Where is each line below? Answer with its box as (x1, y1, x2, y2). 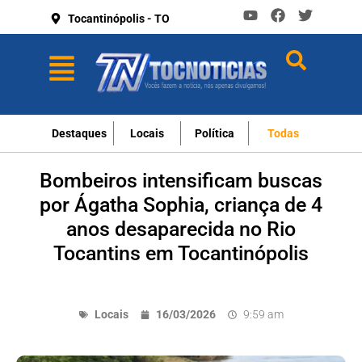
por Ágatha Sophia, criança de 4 (40, 193, 322, 217)
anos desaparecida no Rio (66, 217, 296, 241)
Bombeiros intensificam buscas (40, 169, 322, 192)
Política (195, 127, 234, 140)
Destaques (52, 127, 107, 140)
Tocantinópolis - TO (68, 11, 170, 25)
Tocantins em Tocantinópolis (53, 242, 309, 265)
